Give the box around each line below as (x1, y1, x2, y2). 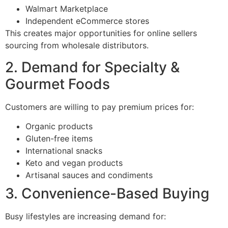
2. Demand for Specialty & (5, 58, 180, 76)
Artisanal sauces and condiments (25, 170, 153, 180)
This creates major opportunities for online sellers (5, 28, 197, 39)
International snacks (25, 146, 102, 156)
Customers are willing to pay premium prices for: (5, 101, 194, 112)
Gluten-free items (25, 133, 93, 144)
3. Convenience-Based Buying (5, 185, 209, 202)
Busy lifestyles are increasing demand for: (5, 211, 166, 221)
